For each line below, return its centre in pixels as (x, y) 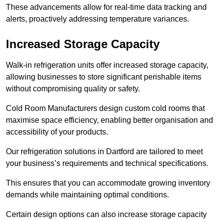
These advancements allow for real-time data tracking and (106, 7)
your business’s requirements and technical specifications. (107, 164)
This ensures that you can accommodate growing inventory (108, 183)
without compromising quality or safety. (73, 89)
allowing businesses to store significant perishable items (104, 77)
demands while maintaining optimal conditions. (87, 195)
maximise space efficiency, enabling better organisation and (110, 120)
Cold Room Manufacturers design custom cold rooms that (105, 109)
